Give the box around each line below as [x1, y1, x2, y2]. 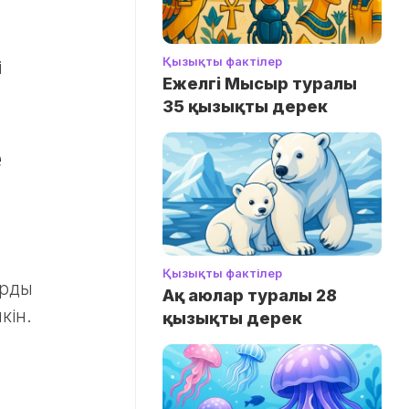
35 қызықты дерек [163, 96, 328, 116]
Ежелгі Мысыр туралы [163, 73, 357, 93]
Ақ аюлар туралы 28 [163, 286, 337, 306]
